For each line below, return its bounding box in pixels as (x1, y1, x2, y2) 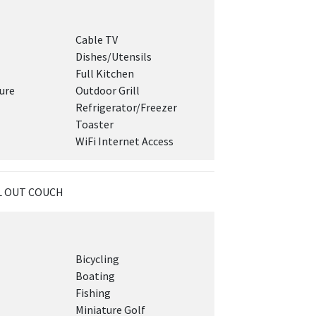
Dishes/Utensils (75, 49, 152, 63)
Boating (75, 269, 116, 283)
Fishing (75, 286, 111, 300)
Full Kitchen (75, 66, 135, 80)
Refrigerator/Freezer (75, 100, 178, 114)
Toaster (75, 117, 114, 131)
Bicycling (75, 252, 120, 266)
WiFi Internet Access (75, 134, 174, 148)
